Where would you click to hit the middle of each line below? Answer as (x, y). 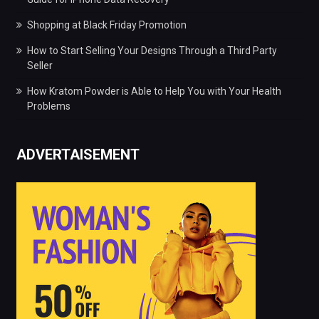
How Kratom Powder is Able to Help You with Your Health (154, 91)
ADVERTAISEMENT (78, 154)
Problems (48, 106)
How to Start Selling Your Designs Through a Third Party (152, 50)
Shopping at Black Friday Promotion (106, 25)
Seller (40, 65)
